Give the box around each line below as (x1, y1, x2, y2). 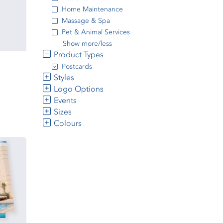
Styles (51, 73, 74, 82)
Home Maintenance (61, 5, 123, 13)
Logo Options (51, 84, 104, 94)
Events (51, 96, 77, 105)
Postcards (61, 62, 92, 71)
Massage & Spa (61, 16, 110, 25)
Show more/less (62, 39, 112, 48)
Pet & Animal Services (61, 28, 130, 36)
